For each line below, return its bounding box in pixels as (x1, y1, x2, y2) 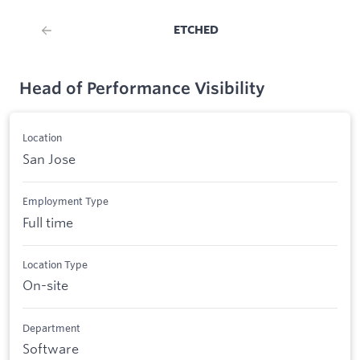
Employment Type (22, 194, 108, 208)
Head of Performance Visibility (19, 78, 265, 98)
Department (22, 321, 80, 334)
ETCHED (174, 22, 219, 36)
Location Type (22, 257, 88, 271)
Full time (22, 213, 73, 231)
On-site (22, 276, 68, 294)
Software (22, 340, 79, 358)
